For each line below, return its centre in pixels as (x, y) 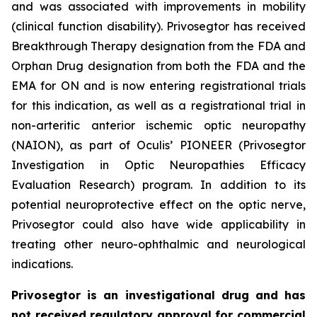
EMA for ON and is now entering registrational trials (158, 86)
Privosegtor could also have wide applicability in (158, 224)
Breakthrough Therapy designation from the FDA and (158, 46)
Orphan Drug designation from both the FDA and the (158, 66)
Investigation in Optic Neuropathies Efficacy (158, 165)
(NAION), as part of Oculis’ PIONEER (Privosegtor (158, 145)
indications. (42, 264)
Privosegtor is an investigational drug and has (158, 295)
